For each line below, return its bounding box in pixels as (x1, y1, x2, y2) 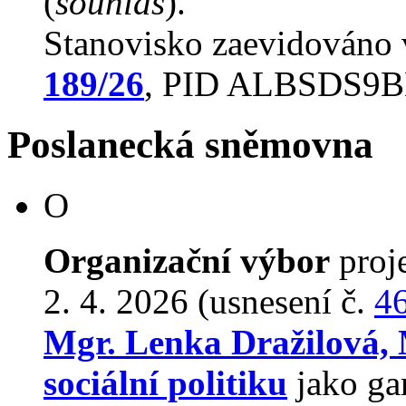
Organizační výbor (43, 241, 330, 281)
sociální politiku (43, 363, 287, 403)
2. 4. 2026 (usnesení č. (43, 282, 374, 322)
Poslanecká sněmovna (7, 123, 373, 167)
